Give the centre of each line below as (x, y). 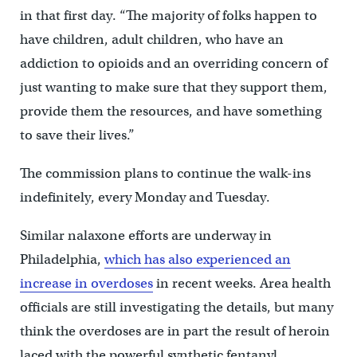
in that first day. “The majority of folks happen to (168, 15)
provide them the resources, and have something (171, 111)
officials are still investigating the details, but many (176, 307)
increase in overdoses (86, 283)
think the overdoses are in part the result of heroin (175, 331)
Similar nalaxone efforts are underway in (145, 235)
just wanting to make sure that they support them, (173, 87)
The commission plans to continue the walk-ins (165, 173)
